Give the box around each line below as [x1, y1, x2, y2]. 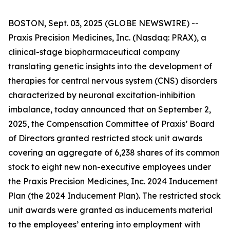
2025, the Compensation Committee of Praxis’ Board [8, 119, 215, 129]
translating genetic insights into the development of [8, 61, 212, 71]
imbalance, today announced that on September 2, [8, 104, 211, 114]
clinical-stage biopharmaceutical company [8, 47, 180, 57]
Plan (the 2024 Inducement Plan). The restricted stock [8, 190, 221, 201]
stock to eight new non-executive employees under [8, 162, 211, 172]
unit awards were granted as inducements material [8, 205, 213, 215]
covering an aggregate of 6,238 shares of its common [8, 147, 220, 158]
